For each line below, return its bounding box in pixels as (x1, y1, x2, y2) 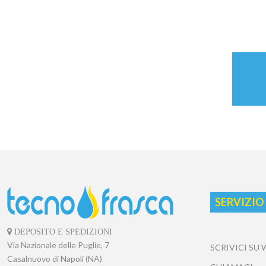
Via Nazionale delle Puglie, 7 (7, 239, 109, 250)
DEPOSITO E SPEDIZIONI (12, 227, 112, 236)
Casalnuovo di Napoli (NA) (7, 253, 102, 264)
